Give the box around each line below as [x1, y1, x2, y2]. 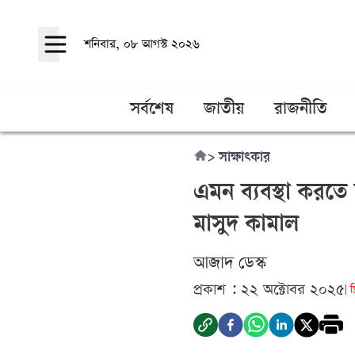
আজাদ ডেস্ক [193, 251, 266, 274]
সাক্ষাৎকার [219, 151, 270, 166]
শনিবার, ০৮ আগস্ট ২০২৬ [84, 36, 200, 52]
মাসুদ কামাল [193, 213, 299, 239]
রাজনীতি [273, 101, 327, 120]
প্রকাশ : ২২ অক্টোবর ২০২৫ [193, 280, 345, 300]
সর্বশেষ [130, 101, 174, 120]
